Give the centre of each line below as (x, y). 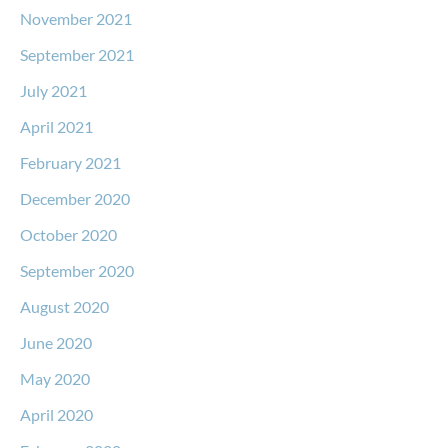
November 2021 (76, 18)
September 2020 (77, 270)
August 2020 (64, 306)
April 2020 (56, 414)
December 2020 (75, 198)
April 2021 (56, 126)
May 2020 (55, 378)
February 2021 (70, 162)
